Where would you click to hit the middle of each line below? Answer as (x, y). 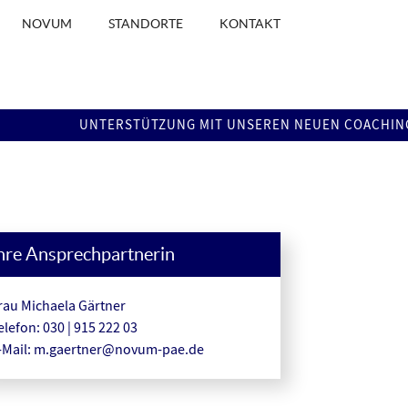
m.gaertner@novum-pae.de (119, 350)
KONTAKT (250, 24)
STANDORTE (146, 24)
